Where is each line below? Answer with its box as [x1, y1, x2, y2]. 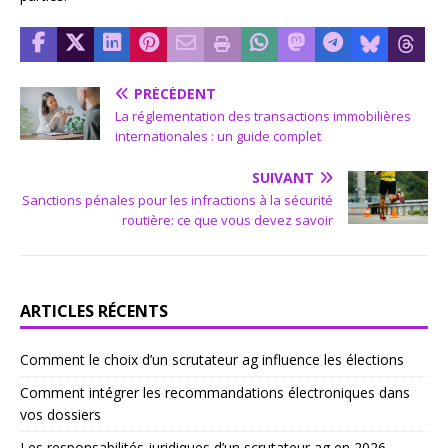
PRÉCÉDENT [134, 83, 216, 103]
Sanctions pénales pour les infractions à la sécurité [22, 190, 333, 209]
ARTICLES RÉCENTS [20, 299, 168, 322]
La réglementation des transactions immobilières [115, 106, 411, 125]
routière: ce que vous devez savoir [122, 210, 333, 229]
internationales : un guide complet [115, 126, 321, 145]
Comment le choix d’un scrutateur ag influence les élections [20, 349, 404, 369]
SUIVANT [252, 167, 314, 187]
